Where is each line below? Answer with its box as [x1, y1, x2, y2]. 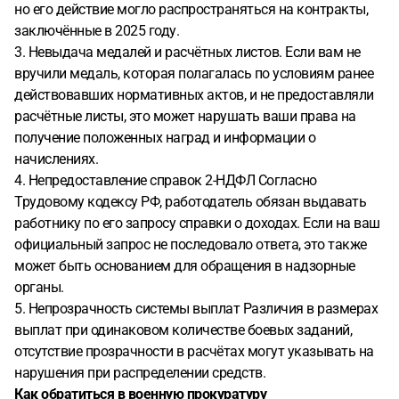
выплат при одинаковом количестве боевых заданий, [14, 322, 352, 338]
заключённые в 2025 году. [14, 22, 183, 39]
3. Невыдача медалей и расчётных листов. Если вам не [14, 44, 361, 61]
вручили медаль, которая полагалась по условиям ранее [14, 65, 373, 82]
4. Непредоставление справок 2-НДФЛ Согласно [14, 172, 317, 189]
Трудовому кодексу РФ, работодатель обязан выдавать [14, 193, 366, 210]
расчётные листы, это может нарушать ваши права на [14, 108, 356, 125]
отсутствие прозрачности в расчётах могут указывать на [14, 343, 374, 360]
